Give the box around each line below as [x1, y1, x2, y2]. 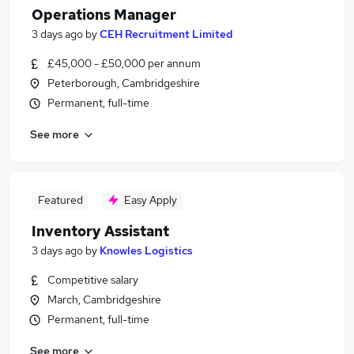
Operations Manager [32, 6, 176, 24]
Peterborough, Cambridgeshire [47, 76, 200, 90]
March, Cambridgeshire [47, 292, 161, 307]
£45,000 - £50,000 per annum [47, 56, 201, 70]
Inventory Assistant [32, 222, 169, 240]
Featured [37, 193, 83, 207]
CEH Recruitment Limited [100, 27, 233, 41]
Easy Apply [124, 193, 177, 207]
